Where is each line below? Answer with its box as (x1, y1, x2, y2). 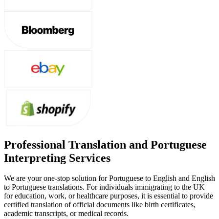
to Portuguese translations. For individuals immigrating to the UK (4, 183, 205, 192)
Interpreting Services (4, 151, 110, 164)
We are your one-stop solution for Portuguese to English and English (4, 174, 215, 183)
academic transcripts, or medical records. (4, 209, 131, 218)
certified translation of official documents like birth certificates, (4, 200, 196, 209)
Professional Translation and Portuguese (4, 138, 207, 151)
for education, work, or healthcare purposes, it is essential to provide (4, 192, 213, 200)
